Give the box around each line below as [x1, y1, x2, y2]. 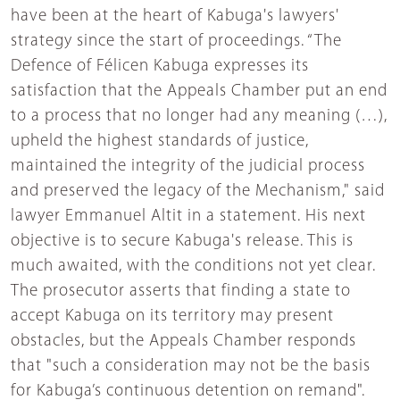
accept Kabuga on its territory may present [11, 308, 334, 326]
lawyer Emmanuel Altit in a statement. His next [11, 208, 366, 226]
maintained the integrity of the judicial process [11, 158, 365, 176]
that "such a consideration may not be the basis [11, 358, 371, 376]
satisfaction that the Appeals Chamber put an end [11, 83, 387, 101]
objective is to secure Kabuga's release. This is [11, 233, 354, 251]
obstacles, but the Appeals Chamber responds [11, 333, 356, 351]
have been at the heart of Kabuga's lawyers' [11, 8, 339, 26]
